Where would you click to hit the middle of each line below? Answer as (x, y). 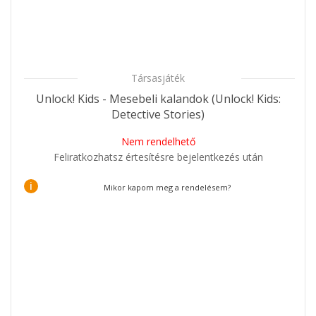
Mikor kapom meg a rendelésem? (167, 187)
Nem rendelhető (158, 141)
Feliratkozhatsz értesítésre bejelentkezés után (158, 157)
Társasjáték (158, 78)
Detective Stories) (158, 114)
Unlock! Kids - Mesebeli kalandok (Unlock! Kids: (158, 98)
